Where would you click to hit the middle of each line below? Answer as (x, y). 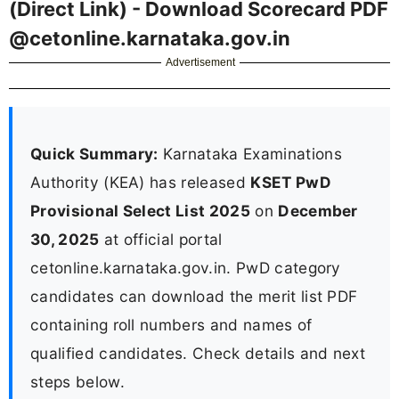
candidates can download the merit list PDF (194, 296)
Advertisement (201, 62)
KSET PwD (291, 182)
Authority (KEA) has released (141, 182)
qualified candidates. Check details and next (198, 353)
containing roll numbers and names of (171, 324)
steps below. (77, 381)
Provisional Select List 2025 (140, 210)
